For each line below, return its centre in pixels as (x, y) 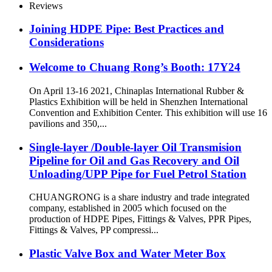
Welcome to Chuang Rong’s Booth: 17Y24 (135, 67)
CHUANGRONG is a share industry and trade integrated (139, 197)
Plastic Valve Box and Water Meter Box (127, 253)
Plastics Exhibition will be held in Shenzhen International (138, 101)
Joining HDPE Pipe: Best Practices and (127, 29)
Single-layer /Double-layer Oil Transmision (135, 147)
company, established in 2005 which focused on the (128, 208)
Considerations (66, 42)
